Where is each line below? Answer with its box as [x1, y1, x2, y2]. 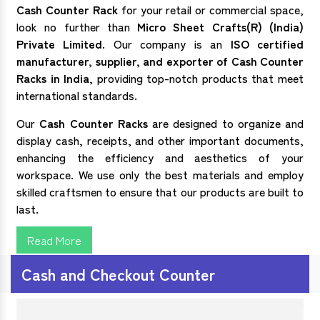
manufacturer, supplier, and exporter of [16, 51, 228, 69]
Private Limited [16, 34, 103, 52]
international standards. [16, 86, 137, 104]
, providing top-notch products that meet [89, 69, 304, 86]
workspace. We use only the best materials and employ [16, 165, 304, 183]
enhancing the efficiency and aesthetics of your [16, 148, 304, 166]
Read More [27, 231, 81, 249]
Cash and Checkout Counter [21, 261, 215, 285]
